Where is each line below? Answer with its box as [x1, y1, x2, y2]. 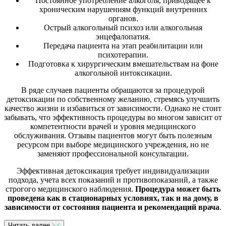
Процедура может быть [135, 185, 220, 194]
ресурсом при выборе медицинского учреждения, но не [17, 140, 209, 149]
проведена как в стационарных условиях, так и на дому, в [8, 194, 218, 203]
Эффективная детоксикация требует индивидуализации [17, 166, 209, 176]
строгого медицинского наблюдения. [6, 185, 135, 194]
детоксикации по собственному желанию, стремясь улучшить [7, 95, 219, 104]
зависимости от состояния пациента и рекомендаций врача [5, 203, 219, 212]
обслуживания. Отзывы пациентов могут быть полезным [14, 131, 212, 140]
